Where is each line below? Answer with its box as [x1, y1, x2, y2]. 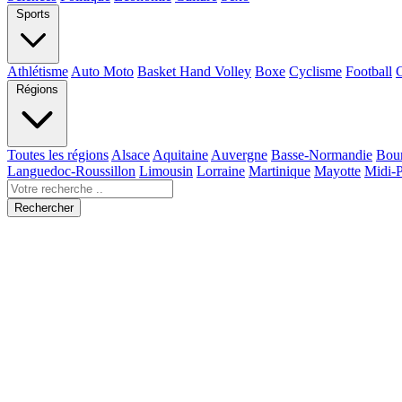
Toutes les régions [7, 147, 109, 163]
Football [345, 64, 392, 80]
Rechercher [14, 201, 74, 215]
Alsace [111, 147, 150, 163]
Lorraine [197, 163, 245, 179]
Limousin [139, 163, 193, 179]
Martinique [249, 163, 310, 179]
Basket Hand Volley [137, 64, 251, 80]
